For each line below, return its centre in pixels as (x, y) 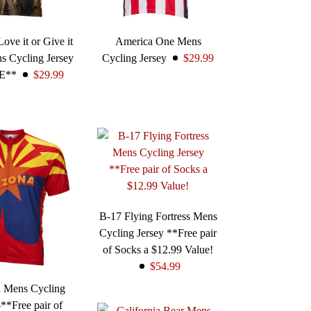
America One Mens (158, 42)
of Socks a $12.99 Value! (158, 250)
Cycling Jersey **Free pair (158, 233)
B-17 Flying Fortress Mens (158, 217)
